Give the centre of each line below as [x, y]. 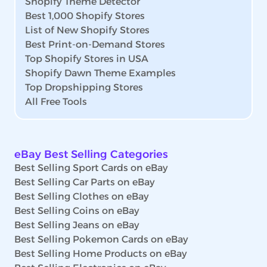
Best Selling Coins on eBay [77, 210]
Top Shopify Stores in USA [87, 58]
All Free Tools [56, 101]
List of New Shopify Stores [87, 30]
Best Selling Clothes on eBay [82, 196]
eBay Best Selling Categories [91, 154]
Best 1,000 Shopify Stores [85, 15]
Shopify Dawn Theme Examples [100, 73]
